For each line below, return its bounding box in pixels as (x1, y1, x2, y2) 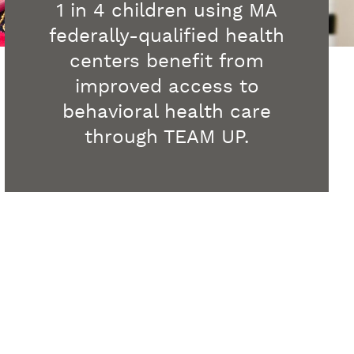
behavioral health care (62, 100, 271, 125)
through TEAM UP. (85, 126, 249, 150)
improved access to (74, 75, 259, 100)
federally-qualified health (49, 24, 284, 49)
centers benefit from (70, 50, 264, 74)
